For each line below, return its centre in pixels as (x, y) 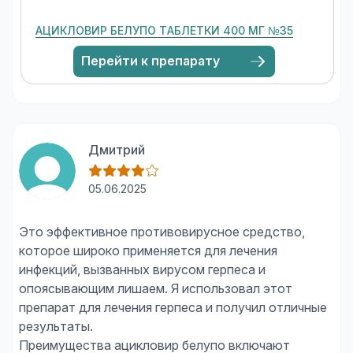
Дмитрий (117, 150)
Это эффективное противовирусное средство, (162, 232)
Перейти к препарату (150, 61)
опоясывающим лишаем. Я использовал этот (156, 288)
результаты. (56, 326)
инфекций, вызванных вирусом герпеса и (142, 269)
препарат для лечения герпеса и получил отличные (173, 307)
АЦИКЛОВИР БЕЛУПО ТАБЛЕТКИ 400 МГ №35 (164, 30)
